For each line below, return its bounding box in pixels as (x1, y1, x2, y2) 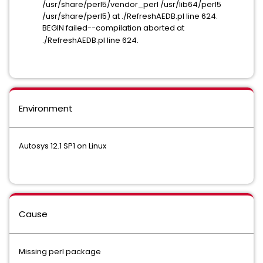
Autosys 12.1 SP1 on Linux (19, 140, 106, 151)
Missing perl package (19, 246, 101, 257)
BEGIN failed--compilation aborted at (42, 22, 184, 33)
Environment (19, 102, 73, 114)
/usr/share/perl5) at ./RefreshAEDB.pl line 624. (42, 11, 218, 22)
